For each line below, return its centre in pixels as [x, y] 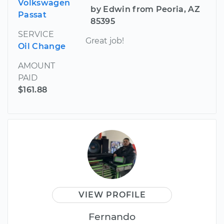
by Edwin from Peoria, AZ [145, 9]
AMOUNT [36, 65]
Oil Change [42, 46]
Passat [32, 14]
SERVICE [36, 34]
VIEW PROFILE [112, 194]
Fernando [112, 216]
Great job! [105, 40]
